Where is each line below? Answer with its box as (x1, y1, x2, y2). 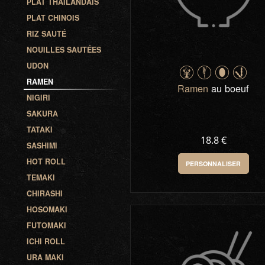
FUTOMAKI (27, 220, 67, 231)
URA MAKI (27, 252, 64, 263)
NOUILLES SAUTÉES (27, 44, 102, 55)
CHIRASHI (27, 188, 63, 199)
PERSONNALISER (186, 159, 241, 168)
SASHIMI (27, 140, 58, 151)
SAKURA (27, 108, 59, 119)
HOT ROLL (27, 156, 66, 167)
